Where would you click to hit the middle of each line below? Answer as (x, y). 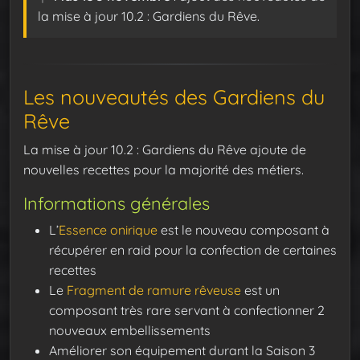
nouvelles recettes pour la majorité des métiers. (164, 170)
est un (260, 290)
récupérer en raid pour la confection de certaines (193, 250)
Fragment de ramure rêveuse (154, 290)
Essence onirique (108, 230)
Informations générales (117, 203)
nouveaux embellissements (130, 331)
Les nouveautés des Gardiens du (174, 97)
